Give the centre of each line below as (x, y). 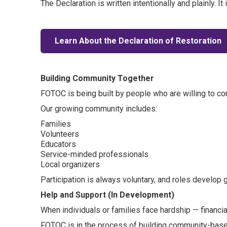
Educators (58, 144)
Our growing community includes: (99, 109)
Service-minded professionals (94, 155)
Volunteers (60, 134)
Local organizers (70, 165)
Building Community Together (97, 79)
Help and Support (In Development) (107, 195)
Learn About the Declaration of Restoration (138, 41)
